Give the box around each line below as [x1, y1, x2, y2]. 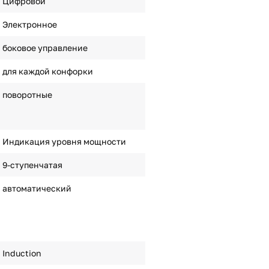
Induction [2, 248, 41, 258]
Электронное [2, 19, 57, 29]
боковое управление [2, 43, 88, 53]
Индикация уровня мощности [2, 136, 126, 147]
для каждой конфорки [2, 66, 93, 76]
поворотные [2, 89, 52, 100]
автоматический [2, 183, 71, 193]
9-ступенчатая [2, 160, 62, 170]
